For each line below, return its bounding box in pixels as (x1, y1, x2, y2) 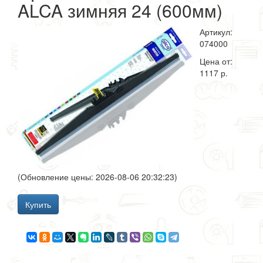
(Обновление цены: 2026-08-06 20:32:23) (18, 170, 177, 183)
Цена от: (200, 55, 232, 67)
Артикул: (200, 26, 232, 38)
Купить (25, 198, 51, 210)
